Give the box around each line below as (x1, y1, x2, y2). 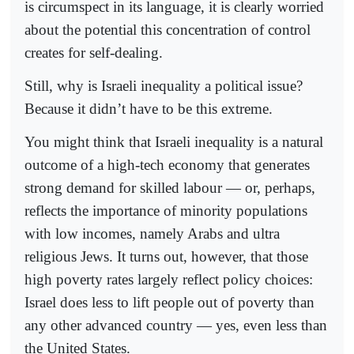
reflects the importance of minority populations (24, 202, 307, 220)
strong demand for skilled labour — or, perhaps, (24, 179, 315, 197)
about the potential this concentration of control (24, 21, 311, 38)
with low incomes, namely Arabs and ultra (24, 225, 280, 243)
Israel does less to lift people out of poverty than (24, 294, 314, 311)
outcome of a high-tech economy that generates (24, 156, 310, 174)
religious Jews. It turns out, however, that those (24, 248, 308, 265)
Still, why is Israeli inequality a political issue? (24, 77, 303, 94)
